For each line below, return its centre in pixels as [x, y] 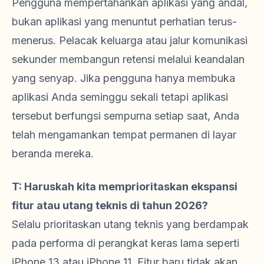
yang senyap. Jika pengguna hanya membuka [123, 78]
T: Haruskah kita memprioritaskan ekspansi [125, 187]
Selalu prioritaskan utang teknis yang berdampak [130, 225]
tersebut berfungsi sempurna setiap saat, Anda [126, 116]
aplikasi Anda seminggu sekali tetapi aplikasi [120, 97]
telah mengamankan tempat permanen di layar [124, 135]
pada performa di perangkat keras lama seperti [126, 243]
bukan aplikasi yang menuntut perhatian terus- [124, 22]
